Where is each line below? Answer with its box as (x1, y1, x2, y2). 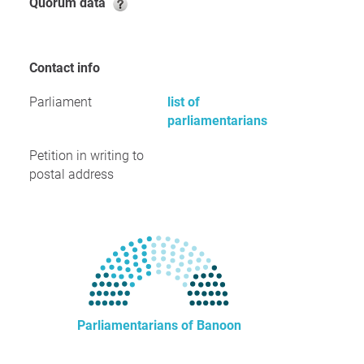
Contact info (37, 60, 100, 76)
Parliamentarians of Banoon (77, 318, 241, 333)
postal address (29, 167, 114, 182)
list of (167, 94, 200, 110)
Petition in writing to (29, 148, 144, 163)
